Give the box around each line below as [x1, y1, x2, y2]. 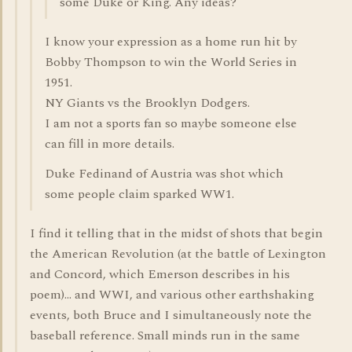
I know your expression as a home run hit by [45, 32, 297, 51]
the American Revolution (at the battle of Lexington [30, 244, 326, 263]
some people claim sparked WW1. [45, 185, 234, 203]
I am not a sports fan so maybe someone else [45, 114, 297, 133]
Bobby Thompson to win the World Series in [45, 53, 297, 71]
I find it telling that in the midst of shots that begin [30, 224, 323, 243]
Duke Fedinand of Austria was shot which [45, 164, 284, 183]
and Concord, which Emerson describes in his [30, 265, 290, 284]
